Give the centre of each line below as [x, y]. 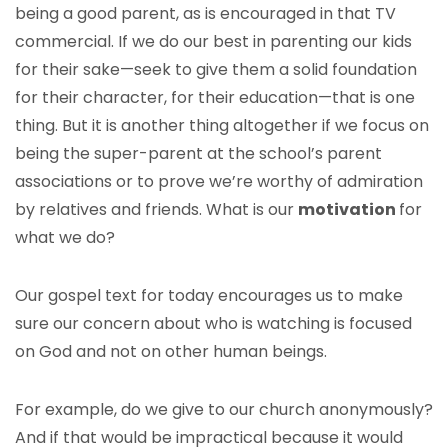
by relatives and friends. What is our [156, 209]
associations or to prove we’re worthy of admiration [219, 181]
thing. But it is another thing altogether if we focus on [222, 125]
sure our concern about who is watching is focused [213, 323]
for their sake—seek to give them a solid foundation [216, 69]
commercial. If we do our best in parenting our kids [213, 41]
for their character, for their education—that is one [215, 97]
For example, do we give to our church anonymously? [224, 409]
